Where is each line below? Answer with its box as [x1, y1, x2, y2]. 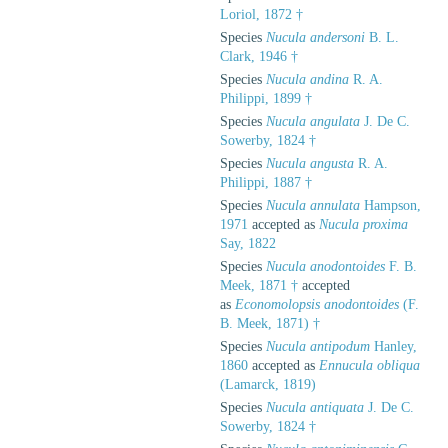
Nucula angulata [266, 113, 360, 129]
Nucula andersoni [266, 29, 365, 45]
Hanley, [370, 338, 417, 354]
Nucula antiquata [266, 399, 364, 415]
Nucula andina [266, 71, 349, 87]
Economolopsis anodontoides [235, 296, 399, 312]
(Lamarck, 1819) [220, 376, 316, 392]
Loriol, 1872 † [220, 6, 303, 22]
